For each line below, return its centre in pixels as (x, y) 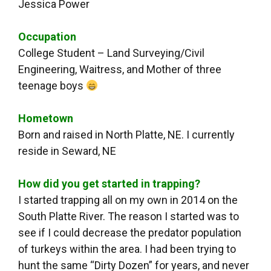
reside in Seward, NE (67, 151)
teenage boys (52, 86)
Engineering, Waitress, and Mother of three (120, 70)
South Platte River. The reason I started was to (129, 217)
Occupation (47, 37)
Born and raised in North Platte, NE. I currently (126, 135)
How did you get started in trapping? (109, 184)
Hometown (46, 119)
